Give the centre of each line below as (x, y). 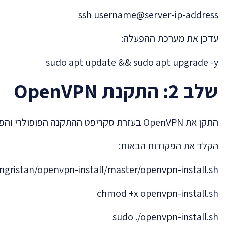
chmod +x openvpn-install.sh (158, 193)
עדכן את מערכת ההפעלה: (170, 38)
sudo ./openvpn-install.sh (165, 217)
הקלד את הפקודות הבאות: (168, 146)
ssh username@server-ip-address (148, 14)
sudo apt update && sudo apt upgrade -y (132, 62)
